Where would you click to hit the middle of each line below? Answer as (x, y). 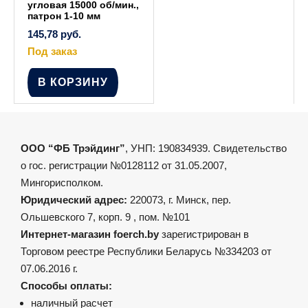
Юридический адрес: (75, 199)
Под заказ (52, 51)
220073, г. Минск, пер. (180, 199)
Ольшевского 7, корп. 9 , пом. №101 (105, 217)
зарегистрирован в (204, 234)
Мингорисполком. (62, 182)
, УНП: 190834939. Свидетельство (206, 148)
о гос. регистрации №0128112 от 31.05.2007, (124, 165)
